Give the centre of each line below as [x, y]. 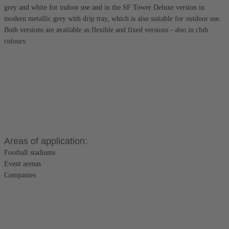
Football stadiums [30, 153]
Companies [20, 175]
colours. [16, 41]
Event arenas [22, 164]
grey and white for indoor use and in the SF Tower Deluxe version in [104, 8]
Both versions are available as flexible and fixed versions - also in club [106, 30]
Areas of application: [46, 141]
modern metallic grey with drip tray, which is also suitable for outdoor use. [113, 19]
